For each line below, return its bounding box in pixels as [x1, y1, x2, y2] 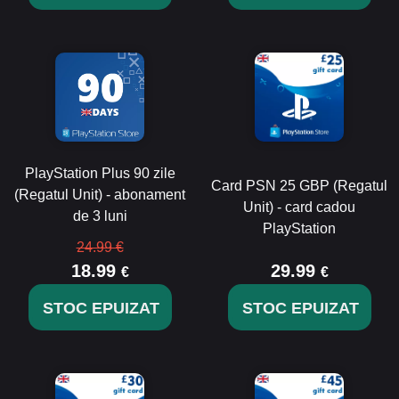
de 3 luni [72, 208, 127, 224]
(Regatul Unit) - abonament [14, 187, 185, 202]
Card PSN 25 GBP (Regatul [211, 178, 387, 193]
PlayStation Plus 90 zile [24, 166, 175, 181]
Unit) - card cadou [243, 199, 355, 215]
